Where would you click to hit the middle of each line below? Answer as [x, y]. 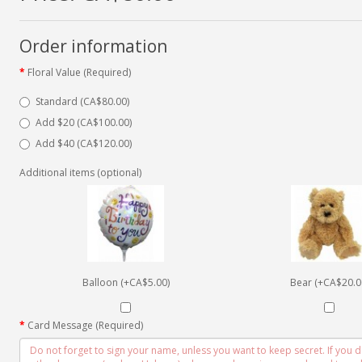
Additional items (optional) [80, 172]
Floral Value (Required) [79, 72]
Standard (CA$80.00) [82, 101]
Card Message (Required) [85, 325]
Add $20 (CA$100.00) [83, 122]
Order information [93, 46]
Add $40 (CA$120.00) [83, 143]
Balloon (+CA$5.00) [126, 282]
